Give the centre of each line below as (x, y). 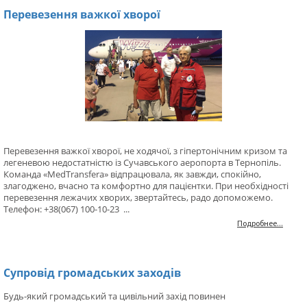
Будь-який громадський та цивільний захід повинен (114, 296)
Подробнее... (260, 223)
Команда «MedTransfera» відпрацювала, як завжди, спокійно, (132, 174)
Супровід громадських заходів (92, 273)
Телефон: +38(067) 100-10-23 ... (66, 209)
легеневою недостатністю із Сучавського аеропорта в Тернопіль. (142, 163)
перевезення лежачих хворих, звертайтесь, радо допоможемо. (138, 198)
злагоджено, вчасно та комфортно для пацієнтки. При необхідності (146, 186)
